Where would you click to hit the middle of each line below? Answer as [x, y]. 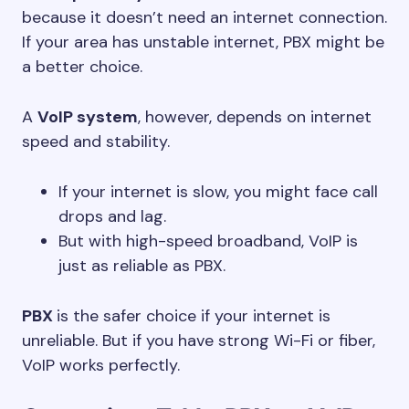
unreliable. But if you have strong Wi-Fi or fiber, [199, 341]
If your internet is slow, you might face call [218, 192]
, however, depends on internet [255, 117]
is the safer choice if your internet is [194, 316]
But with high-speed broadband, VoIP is [208, 241]
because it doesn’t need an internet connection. [204, 17]
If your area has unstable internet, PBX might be [203, 42]
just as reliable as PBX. [142, 266]
